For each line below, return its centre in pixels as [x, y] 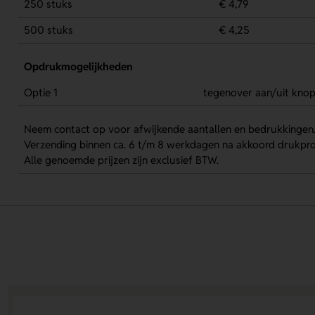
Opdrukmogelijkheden [78, 67]
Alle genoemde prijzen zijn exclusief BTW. [121, 160]
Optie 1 [40, 92]
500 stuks [48, 30]
